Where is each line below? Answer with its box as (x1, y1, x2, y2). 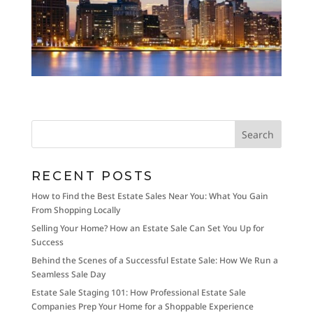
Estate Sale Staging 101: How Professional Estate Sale (31, 286, 246, 299)
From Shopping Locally (31, 204, 120, 217)
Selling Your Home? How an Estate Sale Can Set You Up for (31, 222, 264, 235)
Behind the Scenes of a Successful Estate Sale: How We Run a (31, 254, 278, 267)
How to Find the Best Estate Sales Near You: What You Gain (31, 190, 268, 203)
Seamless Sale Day (31, 268, 105, 281)
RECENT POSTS (31, 168, 154, 184)
